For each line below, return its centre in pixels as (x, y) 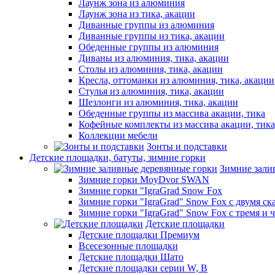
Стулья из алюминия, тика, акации (151, 91)
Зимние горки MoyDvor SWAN (144, 180)
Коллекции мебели (118, 135)
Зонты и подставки (187, 146)
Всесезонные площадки (128, 246)
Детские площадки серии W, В (143, 268)
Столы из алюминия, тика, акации (151, 69)
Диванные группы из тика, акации (152, 36)
